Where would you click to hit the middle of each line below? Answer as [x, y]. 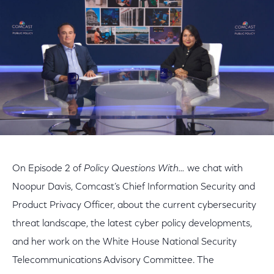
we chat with [214, 169]
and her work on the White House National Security [124, 242]
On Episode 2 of [48, 169]
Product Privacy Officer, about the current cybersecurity [134, 206]
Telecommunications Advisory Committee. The [113, 261]
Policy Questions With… [134, 169]
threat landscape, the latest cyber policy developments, [132, 224]
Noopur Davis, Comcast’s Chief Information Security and [134, 187]
